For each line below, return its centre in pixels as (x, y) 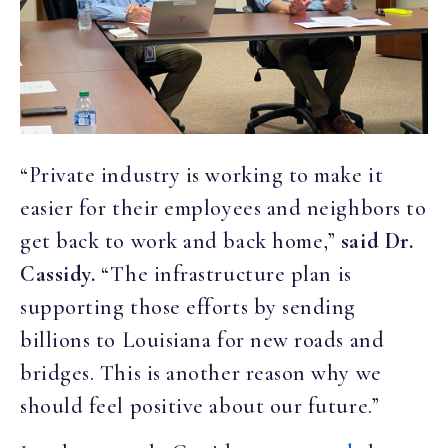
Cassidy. (60, 273)
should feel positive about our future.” (200, 405)
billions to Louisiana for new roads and (202, 339)
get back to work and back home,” (180, 240)
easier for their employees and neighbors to (223, 207)
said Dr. (377, 240)
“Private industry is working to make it (202, 174)
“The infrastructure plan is (226, 273)
